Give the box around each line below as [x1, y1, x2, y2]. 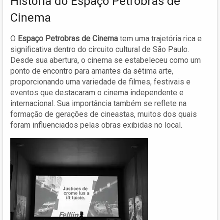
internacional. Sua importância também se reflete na [10, 98, 187, 108]
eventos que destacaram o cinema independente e [10, 87, 184, 97]
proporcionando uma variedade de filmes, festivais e [10, 77, 191, 86]
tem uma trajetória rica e [118, 33, 202, 43]
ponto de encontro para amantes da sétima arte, [10, 66, 173, 76]
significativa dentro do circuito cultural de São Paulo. [10, 44, 189, 54]
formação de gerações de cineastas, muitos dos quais [10, 109, 197, 119]
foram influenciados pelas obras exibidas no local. [10, 120, 182, 130]
